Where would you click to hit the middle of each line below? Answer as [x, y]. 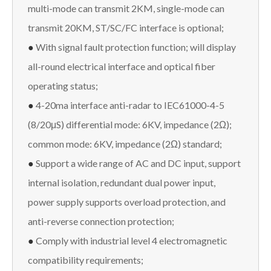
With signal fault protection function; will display [136, 47]
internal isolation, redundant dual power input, [122, 182]
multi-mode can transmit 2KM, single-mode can [126, 8]
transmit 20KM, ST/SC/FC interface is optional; [126, 27]
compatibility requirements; [86, 260]
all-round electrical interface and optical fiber [122, 66]
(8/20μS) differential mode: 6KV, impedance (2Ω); [130, 124]
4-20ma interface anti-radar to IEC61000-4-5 [130, 105]
